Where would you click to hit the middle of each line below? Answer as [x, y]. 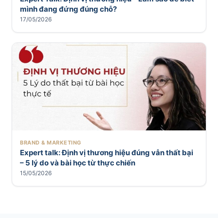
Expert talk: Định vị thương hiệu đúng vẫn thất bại [107, 153]
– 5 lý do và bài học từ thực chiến [78, 163]
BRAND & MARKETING [51, 143]
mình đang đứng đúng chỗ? [68, 9]
